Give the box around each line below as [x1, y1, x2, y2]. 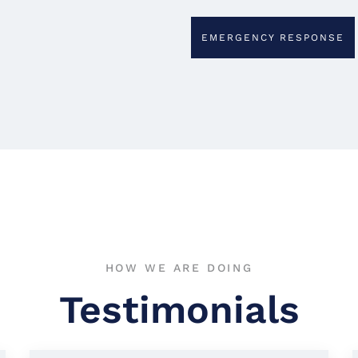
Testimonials [58, 286, 300, 332]
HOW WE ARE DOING [105, 261, 253, 274]
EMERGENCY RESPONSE [201, 31, 344, 43]
